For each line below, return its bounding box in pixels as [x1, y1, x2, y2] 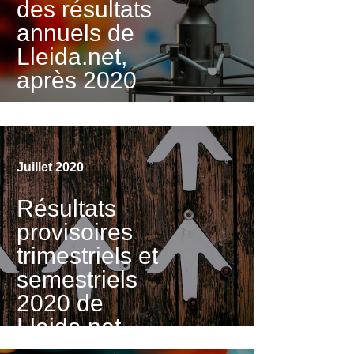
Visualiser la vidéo [17, 104, 121, 118]
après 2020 [17, 67, 137, 94]
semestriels [17, 266, 138, 293]
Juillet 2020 [17, 160, 85, 175]
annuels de [17, 20, 135, 47]
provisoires [17, 219, 134, 246]
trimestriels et [17, 243, 159, 269]
